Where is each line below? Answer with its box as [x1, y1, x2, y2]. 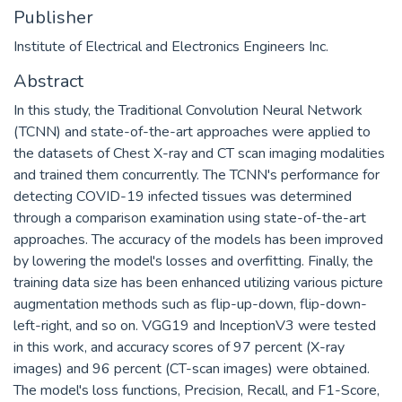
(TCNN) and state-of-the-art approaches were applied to [13, 121, 371, 142]
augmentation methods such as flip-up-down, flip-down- [13, 293, 367, 314]
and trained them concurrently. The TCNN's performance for [13, 164, 380, 185]
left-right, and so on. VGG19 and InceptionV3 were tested [13, 315, 376, 336]
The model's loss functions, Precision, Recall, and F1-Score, [13, 380, 380, 400]
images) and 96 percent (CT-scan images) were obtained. [13, 358, 370, 379]
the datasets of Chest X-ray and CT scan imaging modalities [13, 143, 385, 163]
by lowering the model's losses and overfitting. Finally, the [13, 250, 373, 271]
